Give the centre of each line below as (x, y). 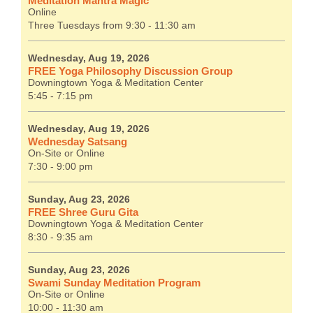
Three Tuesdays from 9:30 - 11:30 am (112, 26)
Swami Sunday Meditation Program (114, 283)
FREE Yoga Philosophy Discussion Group (130, 71)
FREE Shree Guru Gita (83, 212)
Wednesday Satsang (78, 142)
